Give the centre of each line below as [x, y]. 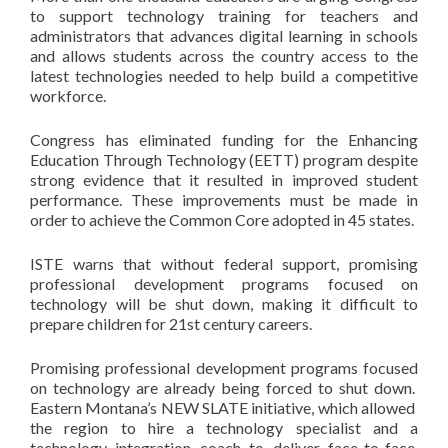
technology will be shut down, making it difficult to [224, 303]
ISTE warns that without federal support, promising [224, 263]
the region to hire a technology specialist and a [224, 427]
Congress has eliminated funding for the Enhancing [224, 139]
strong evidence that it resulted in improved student [224, 179]
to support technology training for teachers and [224, 15]
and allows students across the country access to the [224, 55]
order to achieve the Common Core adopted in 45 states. [222, 219]
